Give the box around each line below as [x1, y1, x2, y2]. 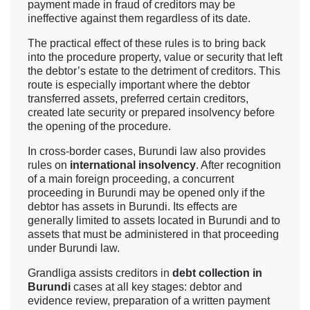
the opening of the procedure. [28, 120, 171, 133]
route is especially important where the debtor [28, 79, 250, 91]
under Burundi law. [28, 242, 120, 255]
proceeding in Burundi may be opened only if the [28, 187, 265, 199]
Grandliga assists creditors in [28, 267, 172, 280]
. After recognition [196, 159, 281, 172]
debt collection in [172, 267, 262, 280]
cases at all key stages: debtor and [71, 281, 242, 293]
